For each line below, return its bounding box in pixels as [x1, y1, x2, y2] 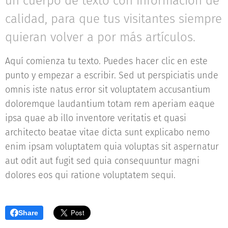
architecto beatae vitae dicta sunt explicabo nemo [5, 127, 210, 138]
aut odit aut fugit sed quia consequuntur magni [5, 155, 199, 166]
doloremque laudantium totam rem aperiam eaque [5, 98, 215, 109]
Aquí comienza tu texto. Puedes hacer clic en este [5, 55, 208, 67]
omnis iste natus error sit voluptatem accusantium [5, 84, 210, 95]
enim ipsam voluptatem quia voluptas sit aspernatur [5, 141, 219, 152]
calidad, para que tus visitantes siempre [5, 12, 222, 26]
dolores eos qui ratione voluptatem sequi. [5, 169, 176, 181]
